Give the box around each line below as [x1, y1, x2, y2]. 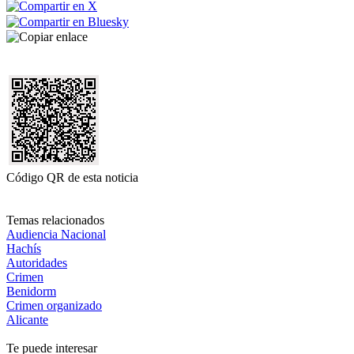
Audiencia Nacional [6, 227, 106, 241]
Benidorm [6, 284, 56, 298]
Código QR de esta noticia [6, 170, 138, 184]
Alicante [6, 312, 48, 326]
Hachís [6, 241, 41, 255]
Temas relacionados [6, 213, 104, 227]
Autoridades [6, 255, 67, 269]
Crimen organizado [6, 298, 102, 312]
